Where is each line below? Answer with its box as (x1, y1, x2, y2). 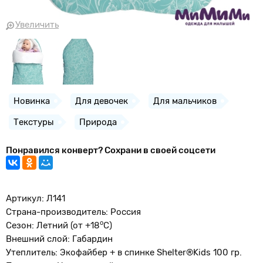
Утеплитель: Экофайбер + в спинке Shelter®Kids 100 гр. (6, 247, 242, 258)
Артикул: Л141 (6, 193, 65, 204)
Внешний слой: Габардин (6, 234, 113, 244)
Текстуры (14, 117, 54, 127)
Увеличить (15, 19, 59, 30)
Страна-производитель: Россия (6, 207, 141, 217)
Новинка (14, 96, 50, 106)
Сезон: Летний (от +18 (6, 220, 100, 231)
